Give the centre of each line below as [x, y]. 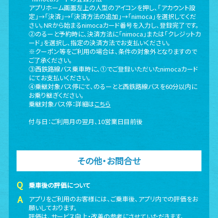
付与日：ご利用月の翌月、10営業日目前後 [86, 121]
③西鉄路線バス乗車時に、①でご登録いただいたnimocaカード [114, 69]
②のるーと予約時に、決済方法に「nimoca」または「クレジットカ [115, 34]
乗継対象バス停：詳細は [62, 104]
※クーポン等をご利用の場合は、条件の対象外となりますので [113, 51]
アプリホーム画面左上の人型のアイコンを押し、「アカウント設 [112, 8]
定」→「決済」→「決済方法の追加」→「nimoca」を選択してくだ [113, 16]
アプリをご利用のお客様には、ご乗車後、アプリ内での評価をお [114, 199]
